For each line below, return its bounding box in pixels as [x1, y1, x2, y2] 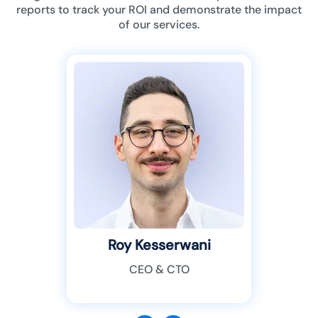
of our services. [119, 17, 199, 33]
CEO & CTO [128, 262, 190, 278]
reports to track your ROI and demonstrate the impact [16, 2, 302, 18]
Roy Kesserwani [107, 236, 211, 255]
